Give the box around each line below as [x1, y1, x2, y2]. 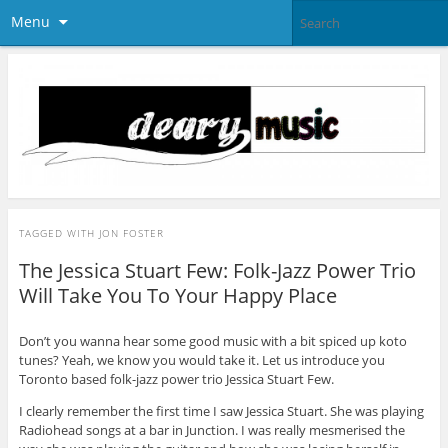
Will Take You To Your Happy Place [18, 281, 337, 309]
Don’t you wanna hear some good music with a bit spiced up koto [18, 331, 407, 350]
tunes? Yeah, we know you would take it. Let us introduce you [18, 350, 385, 369]
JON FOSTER [98, 225, 164, 240]
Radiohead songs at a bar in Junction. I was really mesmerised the [18, 420, 405, 439]
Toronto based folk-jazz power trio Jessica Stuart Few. [18, 369, 334, 388]
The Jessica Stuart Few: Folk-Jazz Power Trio [18, 256, 416, 284]
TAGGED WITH [18, 225, 99, 240]
